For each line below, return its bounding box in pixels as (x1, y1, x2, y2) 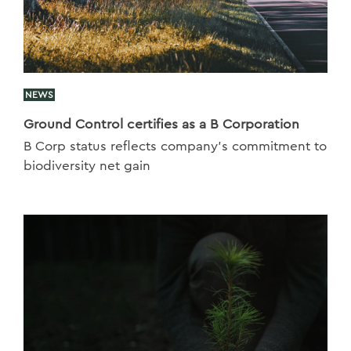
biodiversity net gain (24, 159, 150, 173)
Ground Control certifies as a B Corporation (24, 118, 299, 132)
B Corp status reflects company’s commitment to (24, 139, 327, 154)
